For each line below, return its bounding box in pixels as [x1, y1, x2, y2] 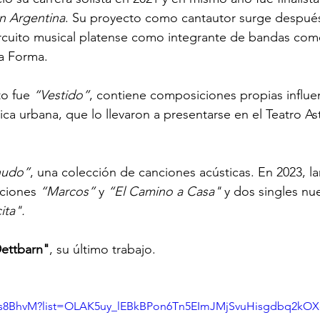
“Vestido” [34, 87, 89, 103]
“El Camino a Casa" [108, 184, 221, 199]
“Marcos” [40, 184, 95, 199]
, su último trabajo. [49, 241, 156, 257]
